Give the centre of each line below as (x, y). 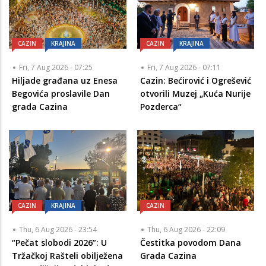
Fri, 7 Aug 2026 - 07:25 (56, 68)
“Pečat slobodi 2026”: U (59, 242)
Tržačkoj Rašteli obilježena (67, 255)
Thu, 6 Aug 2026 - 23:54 (58, 229)
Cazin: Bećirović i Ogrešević (195, 81)
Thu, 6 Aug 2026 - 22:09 (186, 229)
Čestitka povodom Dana (190, 242)
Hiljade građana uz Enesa (65, 81)
